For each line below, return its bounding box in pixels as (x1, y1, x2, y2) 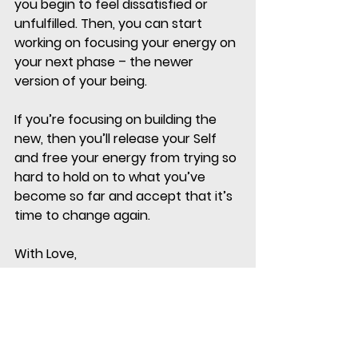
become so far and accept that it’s (14, 187, 236, 206)
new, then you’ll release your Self (14, 129, 220, 149)
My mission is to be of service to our (14, 321, 237, 340)
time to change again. (14, 206, 153, 225)
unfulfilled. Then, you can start (14, 14, 205, 34)
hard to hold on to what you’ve (14, 168, 209, 187)
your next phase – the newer (14, 53, 197, 72)
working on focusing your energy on (14, 34, 239, 53)
